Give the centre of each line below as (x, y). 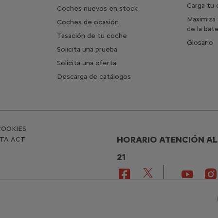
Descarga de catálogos (94, 76)
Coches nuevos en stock (98, 8)
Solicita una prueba (87, 49)
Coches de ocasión (88, 22)
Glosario (200, 42)
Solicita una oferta (87, 63)
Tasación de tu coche (92, 36)
